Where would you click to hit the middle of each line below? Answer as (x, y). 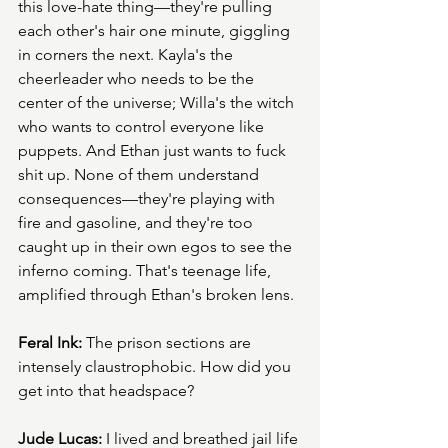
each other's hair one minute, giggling (156, 31)
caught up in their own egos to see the (157, 247)
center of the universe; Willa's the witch (158, 103)
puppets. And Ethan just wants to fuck (154, 151)
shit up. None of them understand (140, 175)
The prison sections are (168, 343)
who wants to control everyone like (143, 127)
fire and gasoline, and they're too (137, 223)
